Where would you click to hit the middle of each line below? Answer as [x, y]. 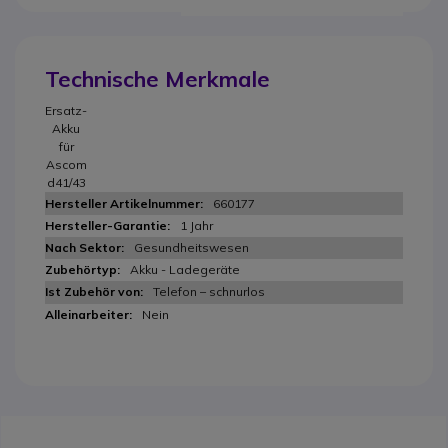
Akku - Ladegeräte [185, 269]
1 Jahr [196, 225]
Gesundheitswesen [191, 247]
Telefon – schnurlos [209, 291]
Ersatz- [66, 110]
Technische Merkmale [157, 79]
